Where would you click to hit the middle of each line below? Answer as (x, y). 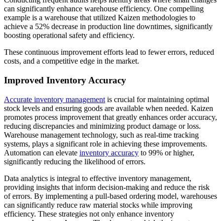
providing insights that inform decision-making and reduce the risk (107, 187)
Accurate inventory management (55, 99)
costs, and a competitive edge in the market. (72, 61)
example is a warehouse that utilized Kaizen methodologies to (100, 18)
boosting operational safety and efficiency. (69, 36)
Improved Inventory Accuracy (65, 80)
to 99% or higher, (166, 152)
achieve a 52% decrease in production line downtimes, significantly (108, 27)
